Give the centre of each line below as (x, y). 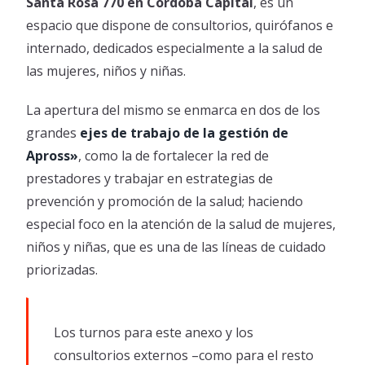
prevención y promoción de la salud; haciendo (165, 202)
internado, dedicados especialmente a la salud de (175, 48)
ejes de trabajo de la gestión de (185, 133)
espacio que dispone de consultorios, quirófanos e (180, 26)
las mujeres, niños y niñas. (106, 71)
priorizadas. (62, 270)
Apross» (53, 156)
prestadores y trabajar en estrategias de (150, 179)
